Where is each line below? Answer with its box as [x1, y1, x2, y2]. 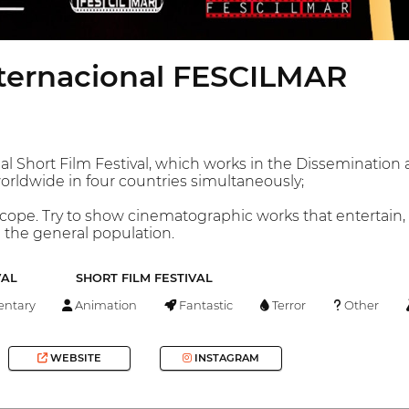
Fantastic [176, 297, 234, 312]
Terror [269, 297, 307, 312]
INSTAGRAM [191, 351, 259, 365]
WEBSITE [47, 351, 102, 365]
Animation [72, 297, 138, 312]
